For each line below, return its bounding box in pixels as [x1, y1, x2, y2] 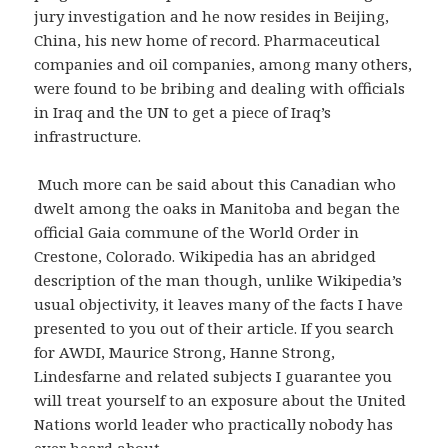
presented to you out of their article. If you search [34, 317, 395, 338]
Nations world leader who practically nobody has [34, 413, 394, 434]
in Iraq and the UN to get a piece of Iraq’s [34, 101, 332, 122]
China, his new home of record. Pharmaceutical [34, 29, 381, 50]
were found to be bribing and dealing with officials [34, 77, 406, 98]
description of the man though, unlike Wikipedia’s [34, 269, 403, 290]
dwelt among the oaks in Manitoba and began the [34, 197, 401, 218]
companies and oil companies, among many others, [34, 53, 413, 74]
